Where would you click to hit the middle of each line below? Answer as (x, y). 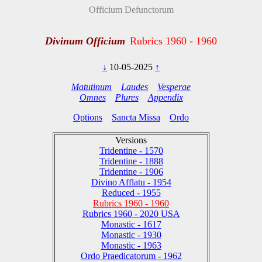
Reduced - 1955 (131, 192)
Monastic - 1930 (131, 235)
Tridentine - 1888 (131, 161)
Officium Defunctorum (131, 10)
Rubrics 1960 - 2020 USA (131, 213)
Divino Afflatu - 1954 (131, 182)
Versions (131, 140)
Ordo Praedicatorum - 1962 (131, 256)
